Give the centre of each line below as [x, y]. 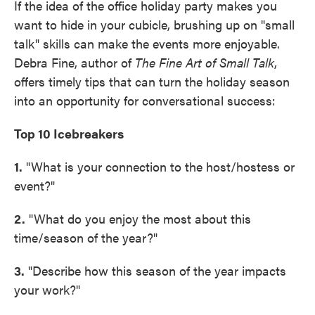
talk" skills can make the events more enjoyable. [147, 43]
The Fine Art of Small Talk [205, 62]
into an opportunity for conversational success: [145, 100]
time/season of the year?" [86, 237]
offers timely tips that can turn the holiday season [152, 81]
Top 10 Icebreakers [69, 133]
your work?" [47, 289]
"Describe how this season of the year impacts [155, 270]
